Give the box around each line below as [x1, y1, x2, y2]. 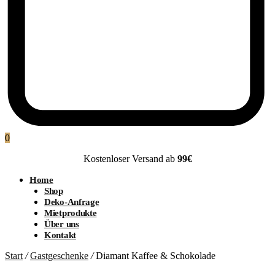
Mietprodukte [44, 208, 97, 219]
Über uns [44, 219, 79, 230]
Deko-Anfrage [44, 197, 99, 207]
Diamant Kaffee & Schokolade [93, 250, 215, 261]
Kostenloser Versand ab [83, 153, 177, 165]
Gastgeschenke [30, 250, 88, 261]
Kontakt [44, 230, 76, 241]
